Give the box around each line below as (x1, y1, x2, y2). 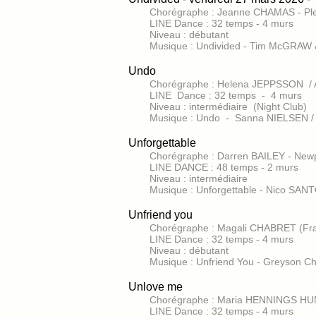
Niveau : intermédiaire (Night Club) (150, 101, 307, 112)
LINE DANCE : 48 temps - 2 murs (150, 162, 298, 173)
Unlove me (128, 281, 183, 293)
